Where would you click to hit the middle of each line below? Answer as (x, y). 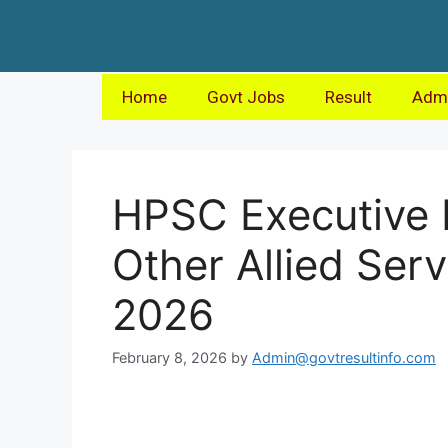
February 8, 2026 (169, 358)
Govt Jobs (246, 97)
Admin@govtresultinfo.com (344, 358)
